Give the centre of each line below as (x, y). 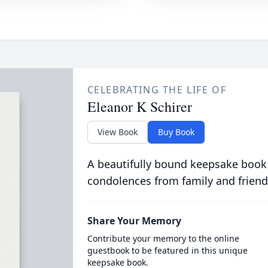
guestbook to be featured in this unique (167, 250)
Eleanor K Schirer (139, 106)
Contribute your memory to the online (163, 238)
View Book (117, 132)
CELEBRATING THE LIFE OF (157, 90)
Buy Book (176, 132)
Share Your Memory (134, 221)
